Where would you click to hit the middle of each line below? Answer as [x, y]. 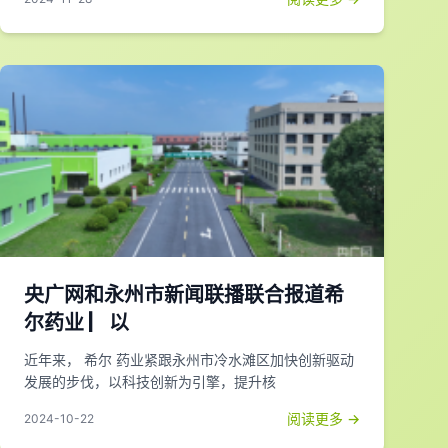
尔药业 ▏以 [76, 323]
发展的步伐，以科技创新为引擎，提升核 [150, 381]
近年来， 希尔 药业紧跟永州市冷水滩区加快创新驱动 [189, 359]
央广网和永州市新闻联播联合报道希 [184, 295]
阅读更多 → [323, 418]
